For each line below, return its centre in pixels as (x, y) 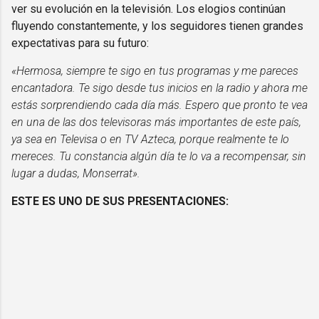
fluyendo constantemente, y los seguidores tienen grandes (157, 26)
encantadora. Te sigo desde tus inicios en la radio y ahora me (159, 88)
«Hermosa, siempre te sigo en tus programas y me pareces (155, 70)
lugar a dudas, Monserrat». (76, 173)
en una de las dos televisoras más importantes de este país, (156, 122)
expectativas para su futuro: (80, 43)
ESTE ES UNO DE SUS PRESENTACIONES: (120, 201)
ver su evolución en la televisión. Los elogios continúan (148, 9)
